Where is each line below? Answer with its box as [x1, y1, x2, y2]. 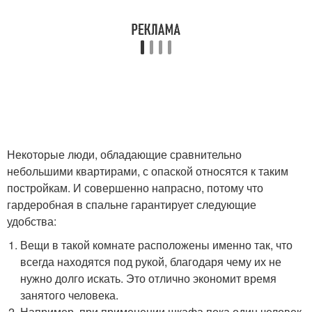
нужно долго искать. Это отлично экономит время [20, 270, 277, 286]
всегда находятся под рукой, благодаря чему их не [20, 253, 282, 270]
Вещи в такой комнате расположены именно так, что [20, 236, 293, 253]
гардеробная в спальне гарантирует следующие [7, 196, 256, 212]
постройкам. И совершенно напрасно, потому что [7, 179, 263, 196]
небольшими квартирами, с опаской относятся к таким [7, 162, 288, 179]
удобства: [7, 212, 56, 229]
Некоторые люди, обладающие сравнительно [7, 146, 242, 162]
